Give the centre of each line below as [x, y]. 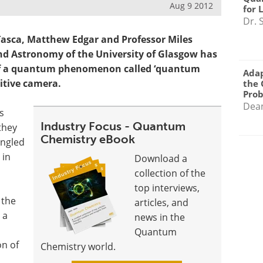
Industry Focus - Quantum [113, 126]
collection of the [170, 173]
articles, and [162, 203]
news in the [160, 217]
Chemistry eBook [88, 139]
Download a [161, 159]
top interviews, [167, 188]
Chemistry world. [78, 247]
